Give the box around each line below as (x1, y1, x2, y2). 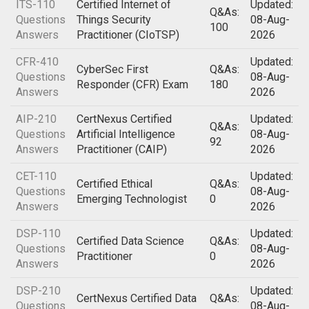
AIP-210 (16, 112, 57, 126)
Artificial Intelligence (77, 128, 175, 141)
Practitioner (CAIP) (77, 143, 167, 156)
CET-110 (16, 170, 57, 183)
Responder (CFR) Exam (77, 78, 188, 91)
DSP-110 (16, 227, 61, 240)
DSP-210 (16, 284, 61, 297)
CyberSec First (77, 63, 148, 76)
